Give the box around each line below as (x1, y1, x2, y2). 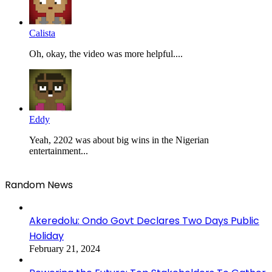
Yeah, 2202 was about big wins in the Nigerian (29, 134, 209, 145)
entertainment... (29, 145, 88, 156)
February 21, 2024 (29, 243, 100, 254)
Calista (29, 27, 55, 38)
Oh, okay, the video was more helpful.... (29, 48, 183, 59)
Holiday (29, 228, 64, 243)
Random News (5, 177, 73, 192)
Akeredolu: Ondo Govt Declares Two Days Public (29, 213, 259, 228)
